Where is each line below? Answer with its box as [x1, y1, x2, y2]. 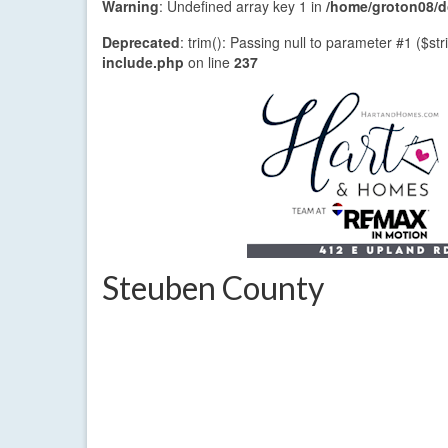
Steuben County [102, 268, 324, 308]
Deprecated [102, 32, 180, 53]
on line [184, 52, 234, 73]
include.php [102, 52, 184, 73]
